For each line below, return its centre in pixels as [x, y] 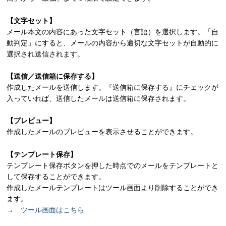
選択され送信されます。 [46, 54]
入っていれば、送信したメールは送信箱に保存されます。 [99, 98]
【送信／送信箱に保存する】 [53, 76]
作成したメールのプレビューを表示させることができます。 [102, 132]
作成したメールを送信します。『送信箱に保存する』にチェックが [113, 87]
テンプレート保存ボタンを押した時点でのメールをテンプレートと [113, 165]
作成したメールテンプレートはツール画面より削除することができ [113, 187]
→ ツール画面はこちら [46, 210]
